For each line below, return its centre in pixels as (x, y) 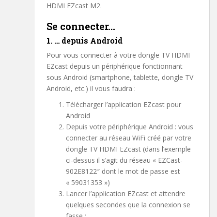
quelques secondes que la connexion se (128, 205)
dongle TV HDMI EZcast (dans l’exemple (128, 149)
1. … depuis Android (85, 41)
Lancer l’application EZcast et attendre (126, 194)
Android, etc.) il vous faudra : (91, 89)
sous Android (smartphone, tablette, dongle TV (120, 77)
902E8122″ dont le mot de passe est (123, 171)
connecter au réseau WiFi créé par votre (129, 138)
